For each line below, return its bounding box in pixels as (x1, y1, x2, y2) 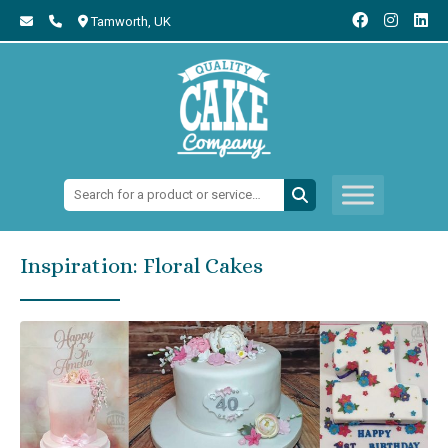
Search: (63, 180, 114, 200)
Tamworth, (91, 14, 154, 29)
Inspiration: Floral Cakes (20, 252, 263, 278)
